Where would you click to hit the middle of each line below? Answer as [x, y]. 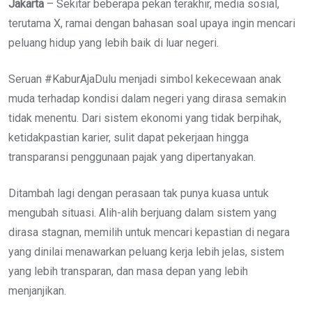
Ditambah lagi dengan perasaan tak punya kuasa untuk [139, 194]
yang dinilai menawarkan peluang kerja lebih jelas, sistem [146, 252]
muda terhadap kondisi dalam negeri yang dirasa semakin [147, 99]
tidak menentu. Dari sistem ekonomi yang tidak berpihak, [145, 118]
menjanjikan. [37, 291]
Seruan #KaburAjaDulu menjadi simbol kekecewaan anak [145, 79]
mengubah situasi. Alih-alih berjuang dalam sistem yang [142, 213]
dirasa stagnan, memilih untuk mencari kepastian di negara [149, 233]
